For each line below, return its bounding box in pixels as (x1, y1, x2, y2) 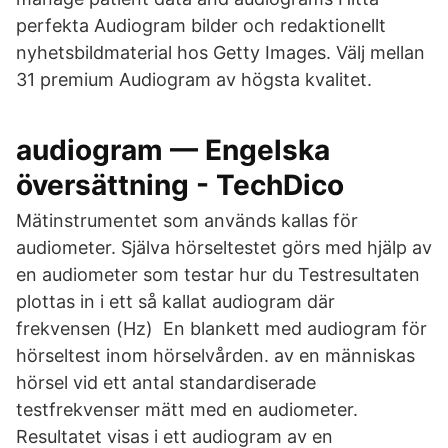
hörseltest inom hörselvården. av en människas (16, 345, 415, 366)
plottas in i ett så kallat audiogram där (16, 291, 335, 312)
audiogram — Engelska (16, 133, 330, 167)
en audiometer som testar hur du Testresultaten (16, 264, 420, 285)
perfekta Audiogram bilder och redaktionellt (16, 15, 386, 36)
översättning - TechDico (16, 168, 344, 202)
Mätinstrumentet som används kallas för (16, 210, 358, 231)
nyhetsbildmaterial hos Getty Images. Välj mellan (16, 42, 425, 63)
